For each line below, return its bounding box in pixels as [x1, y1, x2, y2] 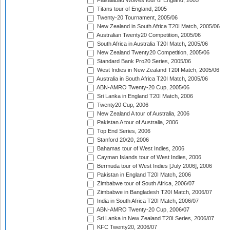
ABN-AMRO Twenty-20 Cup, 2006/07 [95, 206, 189, 213]
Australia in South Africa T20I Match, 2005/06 [95, 75, 208, 82]
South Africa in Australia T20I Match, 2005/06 [95, 41, 208, 47]
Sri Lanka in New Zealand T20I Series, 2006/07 [95, 215, 214, 222]
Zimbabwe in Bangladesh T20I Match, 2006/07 [95, 189, 212, 196]
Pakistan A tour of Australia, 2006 [95, 119, 178, 126]
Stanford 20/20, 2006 [95, 137, 149, 143]
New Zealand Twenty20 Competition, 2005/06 [95, 49, 209, 56]
